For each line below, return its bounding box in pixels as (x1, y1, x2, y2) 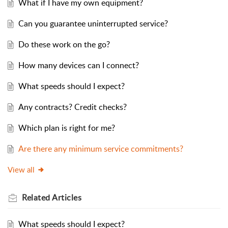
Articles (52, 192, 81, 204)
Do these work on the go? (18, 39, 110, 50)
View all (8, 164, 35, 175)
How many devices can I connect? (18, 60, 139, 71)
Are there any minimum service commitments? (18, 143, 183, 155)
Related (22, 192, 52, 204)
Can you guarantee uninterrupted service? (18, 18, 168, 30)
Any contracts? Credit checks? (18, 101, 127, 113)
